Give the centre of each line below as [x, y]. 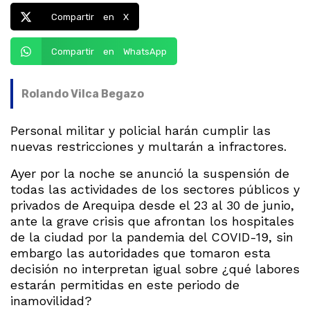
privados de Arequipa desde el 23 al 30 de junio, [152, 206]
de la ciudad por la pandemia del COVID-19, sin [152, 237]
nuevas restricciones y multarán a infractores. [148, 147]
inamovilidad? [51, 301]
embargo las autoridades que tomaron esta [140, 253]
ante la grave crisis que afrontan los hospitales [152, 221]
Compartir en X [90, 17]
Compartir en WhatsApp [109, 51]
